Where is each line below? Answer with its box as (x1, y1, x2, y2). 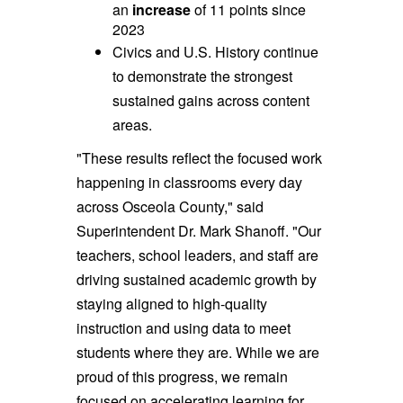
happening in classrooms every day (76, 172, 302, 193)
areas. (112, 113, 152, 135)
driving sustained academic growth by (76, 269, 317, 291)
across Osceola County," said (76, 196, 264, 218)
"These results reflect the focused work (76, 148, 322, 169)
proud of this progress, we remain (76, 366, 288, 388)
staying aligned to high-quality (76, 293, 267, 315)
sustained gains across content (112, 89, 309, 111)
